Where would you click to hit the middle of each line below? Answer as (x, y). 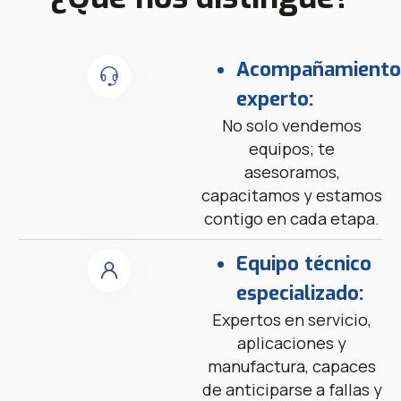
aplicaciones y (292, 343)
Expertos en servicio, (292, 320)
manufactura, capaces (292, 366)
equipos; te (292, 149)
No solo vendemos (292, 125)
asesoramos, (292, 172)
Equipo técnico (304, 264)
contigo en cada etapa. (292, 218)
